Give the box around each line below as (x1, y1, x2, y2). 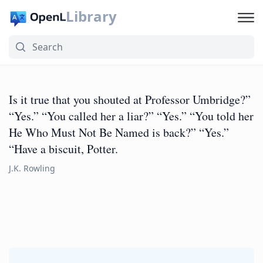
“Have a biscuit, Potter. (9, 141, 118, 157)
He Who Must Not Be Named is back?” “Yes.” (9, 124, 229, 140)
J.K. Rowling (9, 163, 55, 174)
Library (65, 6, 117, 26)
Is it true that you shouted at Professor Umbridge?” (9, 92, 251, 107)
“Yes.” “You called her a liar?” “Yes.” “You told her (9, 108, 254, 124)
